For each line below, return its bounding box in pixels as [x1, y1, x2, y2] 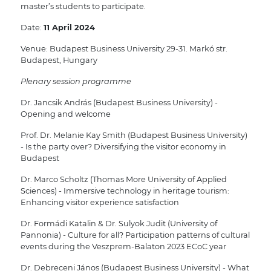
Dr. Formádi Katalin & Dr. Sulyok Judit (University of [20, 219, 217, 229]
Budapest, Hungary [20, 56, 97, 65]
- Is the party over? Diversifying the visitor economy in [20, 142, 226, 152]
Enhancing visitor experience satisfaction [20, 198, 179, 207]
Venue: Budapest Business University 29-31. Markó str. [20, 44, 227, 54]
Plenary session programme [20, 77, 131, 87]
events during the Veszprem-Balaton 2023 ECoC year [20, 242, 226, 252]
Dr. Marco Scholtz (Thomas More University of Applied [20, 175, 227, 184]
